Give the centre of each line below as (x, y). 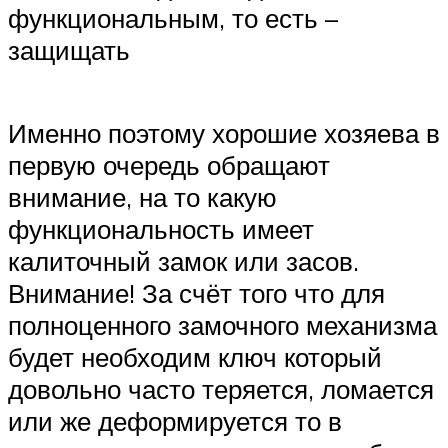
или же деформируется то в (175, 421)
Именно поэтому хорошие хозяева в (224, 133)
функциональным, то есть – (173, 18)
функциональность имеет (161, 229)
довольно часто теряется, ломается (221, 389)
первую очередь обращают (169, 165)
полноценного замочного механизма (222, 325)
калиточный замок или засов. (183, 261)
